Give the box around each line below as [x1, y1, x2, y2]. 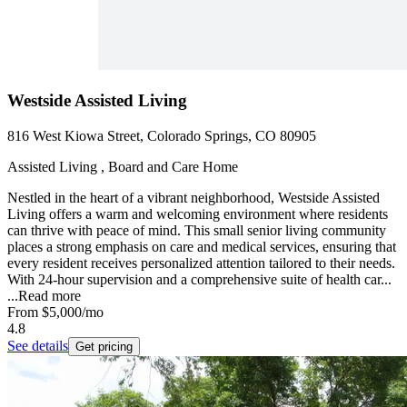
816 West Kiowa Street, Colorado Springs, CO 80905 [7, 127, 316, 144]
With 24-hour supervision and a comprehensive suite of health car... [7, 271, 392, 287]
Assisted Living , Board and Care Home [7, 158, 238, 174]
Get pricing [75, 339, 133, 353]
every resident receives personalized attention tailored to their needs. [7, 254, 395, 271]
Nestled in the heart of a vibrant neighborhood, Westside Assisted [7, 189, 380, 205]
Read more [18, 287, 81, 303]
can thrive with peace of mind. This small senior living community [7, 222, 386, 238]
